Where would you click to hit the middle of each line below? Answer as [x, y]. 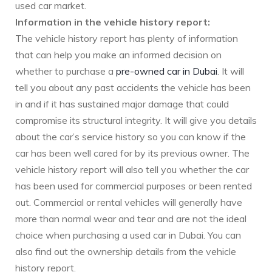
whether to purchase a [66, 71]
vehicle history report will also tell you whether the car [132, 170]
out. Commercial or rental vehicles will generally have [129, 202]
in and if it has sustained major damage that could [122, 104]
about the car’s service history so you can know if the [131, 137]
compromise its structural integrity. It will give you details [136, 121]
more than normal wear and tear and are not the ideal [131, 219]
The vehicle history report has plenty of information [127, 39]
